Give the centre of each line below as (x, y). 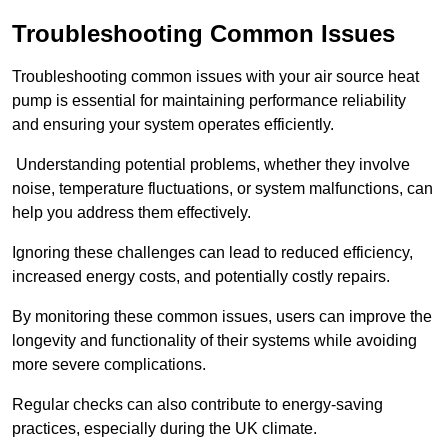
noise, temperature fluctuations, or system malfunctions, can (222, 189)
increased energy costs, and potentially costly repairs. (203, 277)
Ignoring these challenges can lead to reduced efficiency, (212, 253)
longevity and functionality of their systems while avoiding (214, 341)
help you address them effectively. (131, 213)
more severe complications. (109, 365)
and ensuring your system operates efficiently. (173, 125)
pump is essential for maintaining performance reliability (209, 101)
